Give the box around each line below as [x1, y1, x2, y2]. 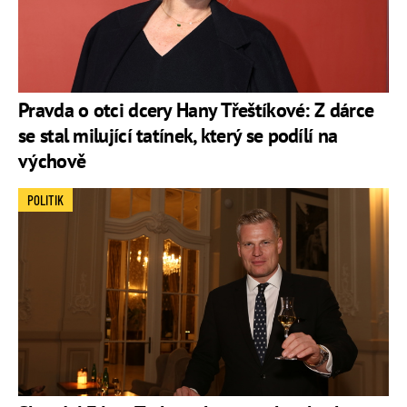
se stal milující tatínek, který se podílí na [18, 123, 338, 149]
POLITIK [27, 192, 64, 209]
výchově [18, 148, 86, 174]
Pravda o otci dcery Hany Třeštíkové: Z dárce [18, 97, 374, 124]
